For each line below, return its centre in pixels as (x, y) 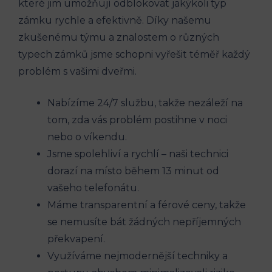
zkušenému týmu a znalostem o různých (119, 37)
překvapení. (76, 239)
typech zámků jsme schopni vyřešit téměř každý (134, 54)
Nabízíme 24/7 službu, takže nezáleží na (145, 103)
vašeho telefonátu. (93, 188)
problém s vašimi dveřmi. (77, 71)
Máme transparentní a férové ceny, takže (147, 205)
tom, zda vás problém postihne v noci (137, 120)
